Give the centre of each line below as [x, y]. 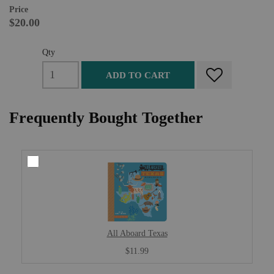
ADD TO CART [138, 75]
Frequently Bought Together [106, 118]
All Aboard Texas [137, 233]
